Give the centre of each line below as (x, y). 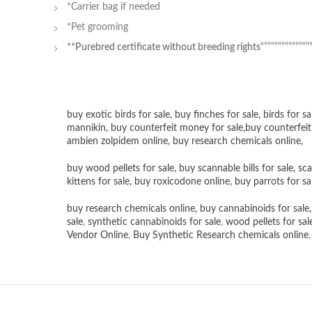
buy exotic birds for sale (118, 115)
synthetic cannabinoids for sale (154, 223)
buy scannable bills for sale (236, 169)
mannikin (86, 128)
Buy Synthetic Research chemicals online (221, 236)
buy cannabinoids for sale (255, 209)
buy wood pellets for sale (120, 169)
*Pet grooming (97, 28)
